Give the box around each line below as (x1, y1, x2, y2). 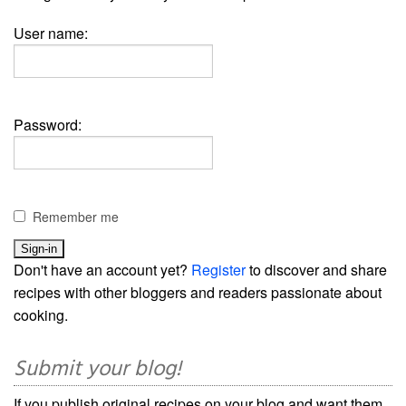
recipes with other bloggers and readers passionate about (14, 282, 382, 304)
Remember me (33, 208, 119, 227)
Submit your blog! (14, 353, 181, 388)
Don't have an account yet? (14, 259, 191, 281)
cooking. (14, 304, 68, 326)
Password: (14, 114, 82, 136)
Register (191, 259, 246, 281)
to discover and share (246, 259, 387, 281)
